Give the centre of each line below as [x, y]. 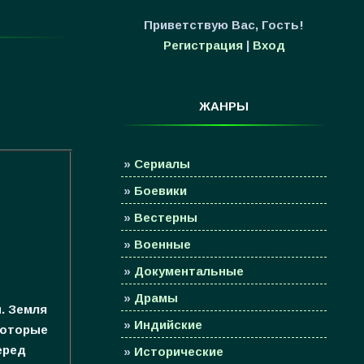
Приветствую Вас [199, 25]
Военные [162, 244]
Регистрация [203, 45]
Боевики [160, 191]
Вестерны [166, 217]
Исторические [179, 351]
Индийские [168, 325]
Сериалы [162, 164]
